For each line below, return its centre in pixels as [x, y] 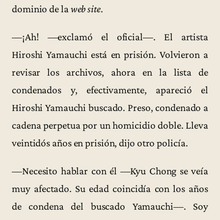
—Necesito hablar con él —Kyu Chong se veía [110, 171]
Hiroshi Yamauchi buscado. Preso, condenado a [110, 107]
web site [85, 9]
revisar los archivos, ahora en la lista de [110, 72]
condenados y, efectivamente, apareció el [110, 90]
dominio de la [41, 9]
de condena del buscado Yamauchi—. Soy [110, 206]
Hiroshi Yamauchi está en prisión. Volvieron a [110, 54]
